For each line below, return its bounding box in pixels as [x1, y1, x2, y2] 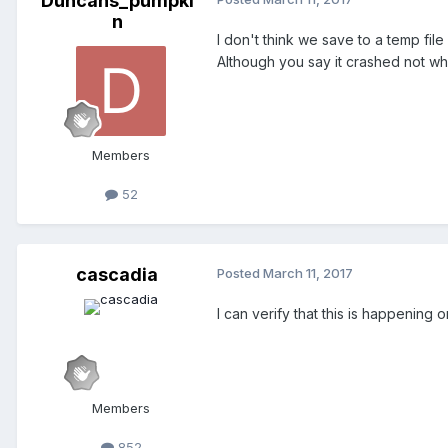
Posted [217, 265, 263, 282]
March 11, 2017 [263, 265, 353, 282]
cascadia [76, 264, 158, 286]
